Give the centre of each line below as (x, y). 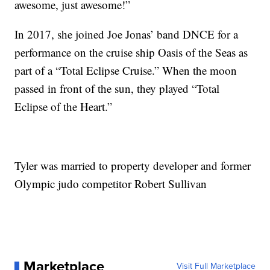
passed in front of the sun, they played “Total (117, 88)
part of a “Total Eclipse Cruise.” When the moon (126, 70)
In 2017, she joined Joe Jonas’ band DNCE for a (127, 34)
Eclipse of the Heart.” (64, 106)
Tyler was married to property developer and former (133, 165)
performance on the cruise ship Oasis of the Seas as (131, 52)
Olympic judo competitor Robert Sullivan (111, 183)
